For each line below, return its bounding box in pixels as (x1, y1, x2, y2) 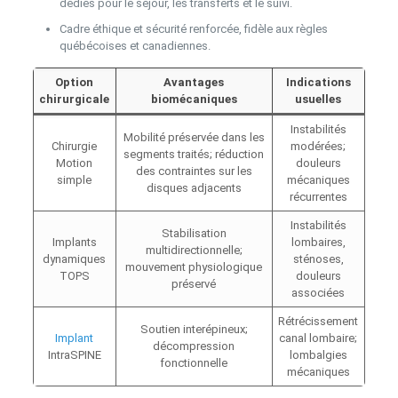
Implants (52, 235, 97, 249)
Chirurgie (52, 139, 98, 153)
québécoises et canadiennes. (59, 38, 211, 52)
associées (291, 285, 346, 299)
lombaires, (291, 235, 346, 249)
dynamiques (43, 251, 107, 266)
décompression (153, 338, 235, 353)
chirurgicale (39, 92, 110, 106)
